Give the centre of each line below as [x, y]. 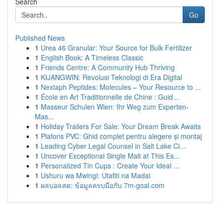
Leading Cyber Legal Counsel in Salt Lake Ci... [113, 146]
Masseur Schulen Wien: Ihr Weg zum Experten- [115, 107]
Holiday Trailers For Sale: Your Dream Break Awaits [121, 126]
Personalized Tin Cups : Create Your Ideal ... [110, 165]
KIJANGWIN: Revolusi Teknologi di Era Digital [111, 77]
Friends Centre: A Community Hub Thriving [108, 67]
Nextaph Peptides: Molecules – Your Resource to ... [121, 87]
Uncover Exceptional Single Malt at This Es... [110, 156]
